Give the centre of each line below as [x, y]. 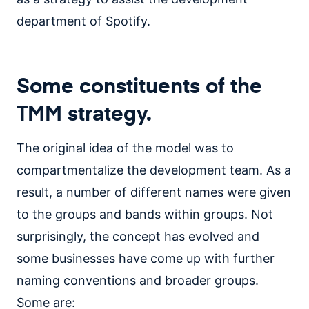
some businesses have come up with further [146, 258]
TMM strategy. [84, 112]
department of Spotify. [83, 21]
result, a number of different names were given [154, 192]
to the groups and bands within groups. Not [145, 214]
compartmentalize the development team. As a [154, 170]
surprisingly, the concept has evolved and [138, 236]
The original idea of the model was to [125, 148]
